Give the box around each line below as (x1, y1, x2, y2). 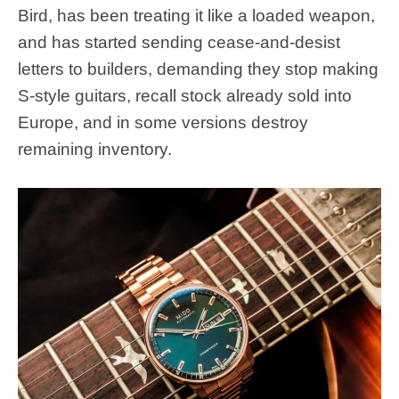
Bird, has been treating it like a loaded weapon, (18, 5, 375, 25)
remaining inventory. (18, 139, 172, 159)
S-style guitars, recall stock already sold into (18, 85, 352, 105)
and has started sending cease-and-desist (18, 32, 340, 52)
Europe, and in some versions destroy (18, 112, 308, 132)
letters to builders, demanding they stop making (18, 59, 379, 78)
